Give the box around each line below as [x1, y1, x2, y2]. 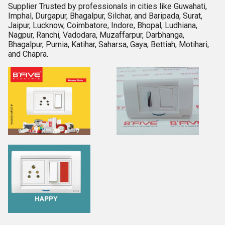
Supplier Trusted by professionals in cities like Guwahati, [8, 2, 207, 11]
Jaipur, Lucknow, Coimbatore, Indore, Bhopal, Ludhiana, [8, 21, 197, 30]
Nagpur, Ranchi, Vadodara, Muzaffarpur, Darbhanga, [8, 30, 184, 40]
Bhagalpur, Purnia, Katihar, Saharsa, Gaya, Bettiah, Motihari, [8, 40, 209, 49]
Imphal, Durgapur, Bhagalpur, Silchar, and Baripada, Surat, [8, 11, 202, 21]
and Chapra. [8, 49, 48, 59]
